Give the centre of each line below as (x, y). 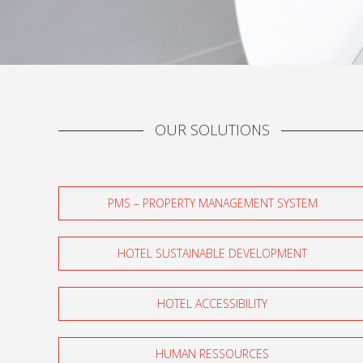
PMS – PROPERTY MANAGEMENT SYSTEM (212, 203)
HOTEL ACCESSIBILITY (212, 304)
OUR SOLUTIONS (212, 130)
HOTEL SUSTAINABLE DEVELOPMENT (212, 254)
